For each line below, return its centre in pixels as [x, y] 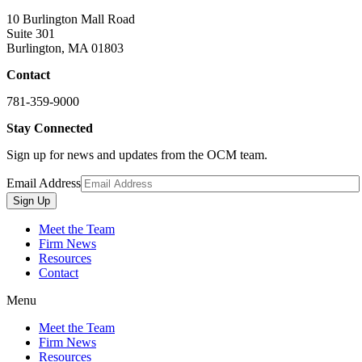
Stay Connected [50, 128]
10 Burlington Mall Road [71, 19]
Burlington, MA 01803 [65, 48]
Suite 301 [31, 34]
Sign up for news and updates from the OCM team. [137, 155]
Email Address [44, 183]
